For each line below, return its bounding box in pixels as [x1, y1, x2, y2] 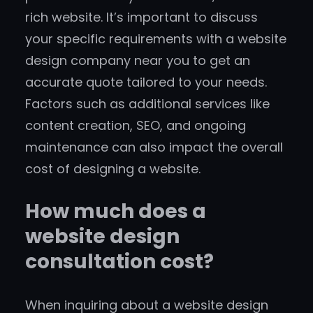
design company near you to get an [25, 52, 250, 70]
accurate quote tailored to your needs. [25, 73, 267, 92]
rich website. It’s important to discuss [25, 8, 258, 27]
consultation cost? [25, 248, 214, 276]
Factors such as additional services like [25, 95, 270, 113]
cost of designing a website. [25, 160, 201, 178]
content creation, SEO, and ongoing [25, 117, 246, 135]
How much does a [25, 198, 206, 226]
